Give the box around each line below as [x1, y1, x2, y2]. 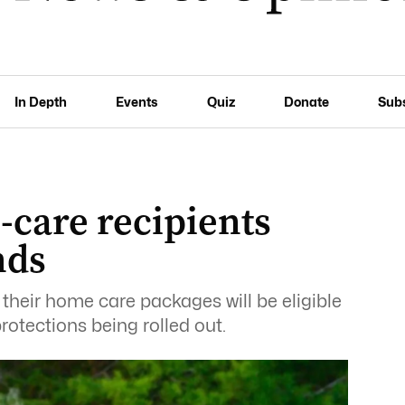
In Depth [14, 93, 68, 109]
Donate [283, 93, 329, 109]
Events [116, 93, 158, 109]
